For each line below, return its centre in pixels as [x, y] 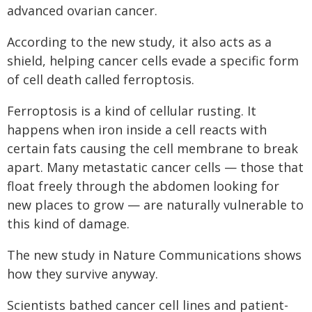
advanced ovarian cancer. [82, 10]
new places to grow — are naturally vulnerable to [155, 205]
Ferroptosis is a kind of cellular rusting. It [132, 111]
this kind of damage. [68, 224]
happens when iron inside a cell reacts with [137, 130]
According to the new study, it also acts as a [139, 42]
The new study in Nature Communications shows [154, 255]
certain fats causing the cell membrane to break [153, 148]
